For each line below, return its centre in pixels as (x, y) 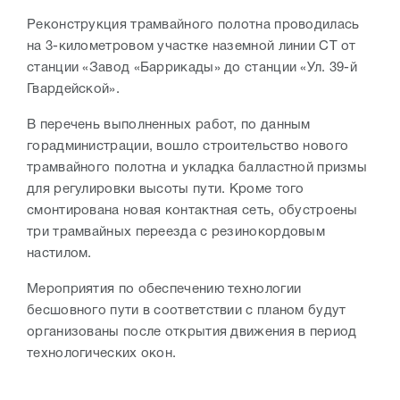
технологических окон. (102, 354)
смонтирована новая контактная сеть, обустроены (192, 211)
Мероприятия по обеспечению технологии (164, 290)
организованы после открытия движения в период (192, 333)
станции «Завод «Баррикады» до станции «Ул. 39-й (192, 68)
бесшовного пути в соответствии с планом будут (187, 311)
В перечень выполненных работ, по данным (169, 125)
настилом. (62, 254)
